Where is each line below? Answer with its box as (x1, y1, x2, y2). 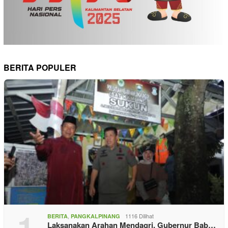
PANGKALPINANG (71, 212, 120, 220)
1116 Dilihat (125, 212, 154, 220)
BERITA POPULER (4, 62, 76, 74)
